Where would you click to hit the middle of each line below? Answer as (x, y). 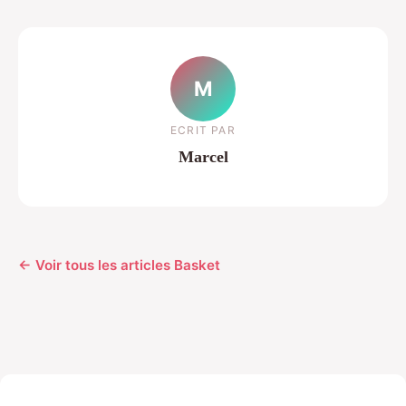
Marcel (203, 157)
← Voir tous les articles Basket (119, 265)
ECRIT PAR (203, 130)
